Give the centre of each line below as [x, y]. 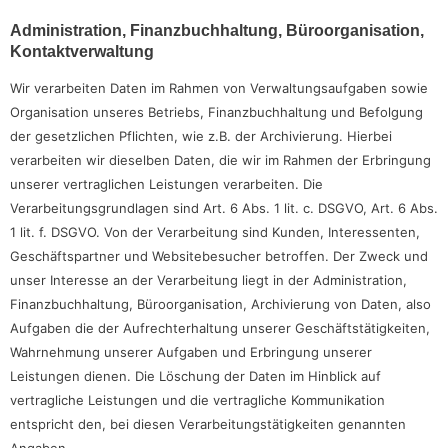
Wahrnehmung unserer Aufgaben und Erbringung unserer [191, 352]
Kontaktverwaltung [82, 52]
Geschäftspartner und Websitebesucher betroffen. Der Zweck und [219, 256]
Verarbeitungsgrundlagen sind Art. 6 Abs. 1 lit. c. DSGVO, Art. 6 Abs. [224, 208]
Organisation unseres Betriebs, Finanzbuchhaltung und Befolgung [216, 112]
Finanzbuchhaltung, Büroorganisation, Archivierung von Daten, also [220, 304]
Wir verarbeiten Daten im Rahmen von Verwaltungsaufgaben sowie [219, 88]
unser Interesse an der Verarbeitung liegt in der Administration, [208, 280]
